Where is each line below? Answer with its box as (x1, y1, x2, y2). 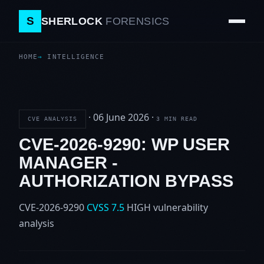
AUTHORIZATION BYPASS (19, 171, 233, 190)
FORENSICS (105, 15, 170, 27)
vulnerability (153, 200, 208, 214)
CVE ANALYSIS (27, 115, 78, 123)
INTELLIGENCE (47, 53, 105, 61)
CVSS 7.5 (87, 200, 124, 214)
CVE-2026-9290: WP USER (19, 134, 230, 154)
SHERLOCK (41, 15, 106, 27)
